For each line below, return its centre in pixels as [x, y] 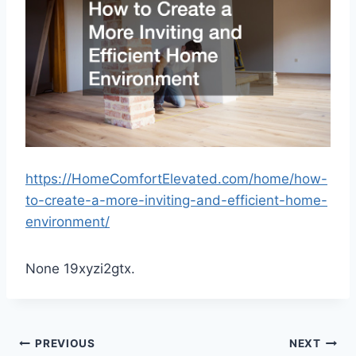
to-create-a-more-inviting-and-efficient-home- [176, 200]
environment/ [68, 221]
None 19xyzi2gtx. [80, 268]
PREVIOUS [65, 344]
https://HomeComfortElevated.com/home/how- [176, 178]
